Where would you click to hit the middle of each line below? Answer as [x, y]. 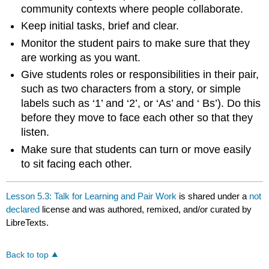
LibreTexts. [28, 222]
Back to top [28, 255]
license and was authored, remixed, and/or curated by [147, 209]
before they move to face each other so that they [137, 118]
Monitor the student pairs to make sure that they [136, 43]
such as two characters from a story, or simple [131, 89]
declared [24, 209]
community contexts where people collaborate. [132, 9]
